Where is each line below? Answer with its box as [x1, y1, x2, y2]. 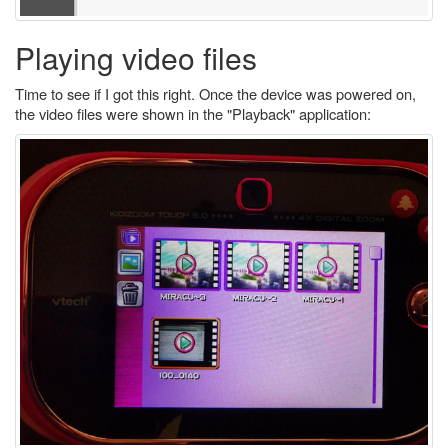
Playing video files [15, 35, 257, 79]
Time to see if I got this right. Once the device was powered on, [15, 82, 416, 104]
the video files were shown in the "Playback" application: [15, 102, 371, 124]
